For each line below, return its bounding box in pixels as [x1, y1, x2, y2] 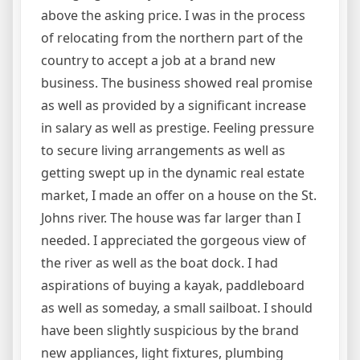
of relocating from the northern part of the [41, 29, 303, 47]
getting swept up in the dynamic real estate [41, 164, 305, 182]
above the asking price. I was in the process [41, 6, 305, 25]
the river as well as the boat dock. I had [41, 254, 278, 272]
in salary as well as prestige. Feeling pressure [41, 119, 314, 137]
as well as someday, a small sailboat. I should [41, 299, 313, 317]
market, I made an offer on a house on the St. [41, 186, 317, 205]
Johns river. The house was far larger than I [41, 209, 301, 227]
